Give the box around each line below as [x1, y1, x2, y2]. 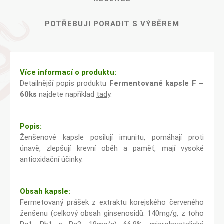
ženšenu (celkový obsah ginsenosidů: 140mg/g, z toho [20, 209, 204, 218]
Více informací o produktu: [20, 68, 116, 77]
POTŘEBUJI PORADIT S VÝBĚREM [44, 19, 179, 28]
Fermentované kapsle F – [109, 79, 204, 88]
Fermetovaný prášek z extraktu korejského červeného [20, 198, 204, 207]
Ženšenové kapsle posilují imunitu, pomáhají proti [20, 133, 204, 142]
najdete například [37, 90, 96, 99]
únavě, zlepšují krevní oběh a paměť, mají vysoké [20, 144, 204, 153]
